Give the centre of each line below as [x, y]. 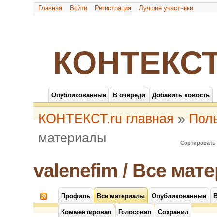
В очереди [129, 95]
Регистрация [113, 8]
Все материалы [121, 196]
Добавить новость [181, 95]
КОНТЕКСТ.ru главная [106, 119]
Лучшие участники [166, 8]
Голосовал [135, 212]
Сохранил [173, 212]
